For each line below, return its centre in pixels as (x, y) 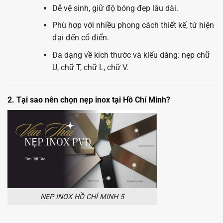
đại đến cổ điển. (80, 38)
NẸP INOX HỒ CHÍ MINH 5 (82, 197)
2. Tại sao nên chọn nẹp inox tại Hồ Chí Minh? (89, 100)
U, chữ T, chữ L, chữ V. (90, 67)
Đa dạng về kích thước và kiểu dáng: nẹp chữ (131, 55)
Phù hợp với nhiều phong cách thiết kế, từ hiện (133, 25)
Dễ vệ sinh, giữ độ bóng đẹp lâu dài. (115, 8)
